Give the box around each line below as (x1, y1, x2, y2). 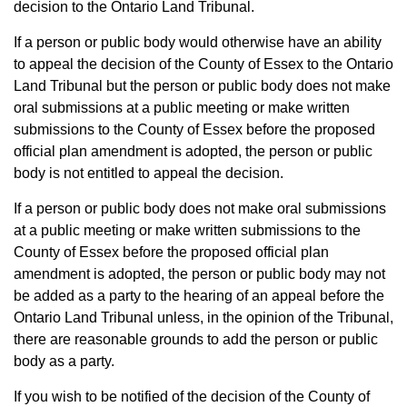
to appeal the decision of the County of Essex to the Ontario (14, 56, 393, 72)
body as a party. (14, 353, 114, 369)
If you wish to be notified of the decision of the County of (14, 389, 370, 404)
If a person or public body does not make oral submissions (14, 201, 386, 216)
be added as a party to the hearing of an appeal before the (14, 288, 384, 303)
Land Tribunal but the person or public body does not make (14, 78, 391, 94)
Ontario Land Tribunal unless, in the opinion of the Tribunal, (14, 310, 393, 325)
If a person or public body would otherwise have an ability (14, 35, 382, 50)
